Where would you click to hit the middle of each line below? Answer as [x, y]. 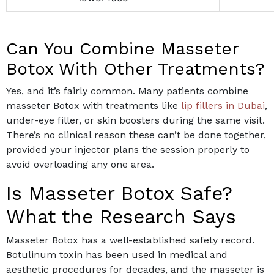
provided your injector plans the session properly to [128, 150]
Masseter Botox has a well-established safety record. [130, 240]
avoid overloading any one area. [80, 165]
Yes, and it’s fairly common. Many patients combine [127, 91]
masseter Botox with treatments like [94, 106]
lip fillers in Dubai [223, 106]
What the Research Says [121, 217]
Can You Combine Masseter [122, 49]
